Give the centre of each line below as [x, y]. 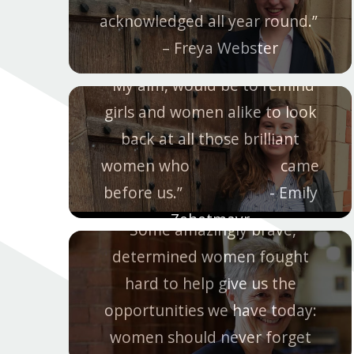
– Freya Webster [210, 47]
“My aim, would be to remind [210, 85]
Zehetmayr [210, 219]
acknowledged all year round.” [210, 21]
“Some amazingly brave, [210, 229]
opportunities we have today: [210, 310]
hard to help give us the [210, 283]
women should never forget [210, 337]
